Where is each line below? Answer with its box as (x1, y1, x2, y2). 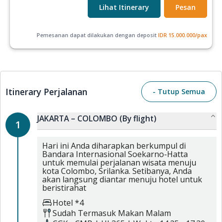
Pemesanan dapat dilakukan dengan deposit (37, 31, 157, 39)
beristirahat (42, 182, 86, 193)
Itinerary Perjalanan (5, 86, 87, 98)
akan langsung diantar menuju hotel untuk (42, 174, 202, 185)
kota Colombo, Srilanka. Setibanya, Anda (42, 166, 192, 176)
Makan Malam (118, 207, 171, 219)
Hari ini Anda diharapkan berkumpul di (42, 140, 186, 151)
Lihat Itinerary (99, 2, 149, 12)
